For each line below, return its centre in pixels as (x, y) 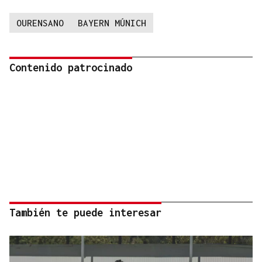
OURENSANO (40, 23)
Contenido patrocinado (71, 68)
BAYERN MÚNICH (112, 23)
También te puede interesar (85, 213)
